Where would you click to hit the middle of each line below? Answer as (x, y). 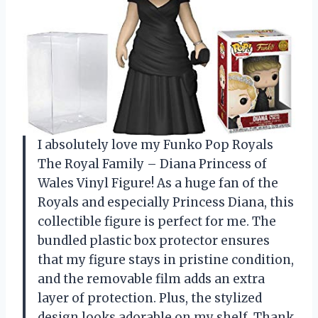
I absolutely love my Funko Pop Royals (155, 144)
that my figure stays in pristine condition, (166, 259)
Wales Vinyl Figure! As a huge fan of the (158, 183)
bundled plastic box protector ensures (154, 240)
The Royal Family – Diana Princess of (152, 164)
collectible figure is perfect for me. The (157, 221)
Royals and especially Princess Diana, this (166, 202)
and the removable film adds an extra (151, 279)
